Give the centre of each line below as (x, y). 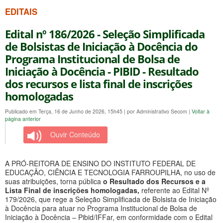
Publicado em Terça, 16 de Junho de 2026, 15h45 (64, 111)
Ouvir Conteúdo (75, 134)
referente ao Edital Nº (174, 190)
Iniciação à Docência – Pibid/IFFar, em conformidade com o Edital (109, 217)
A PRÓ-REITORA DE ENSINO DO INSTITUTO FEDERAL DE (100, 163)
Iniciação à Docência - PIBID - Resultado (102, 71)
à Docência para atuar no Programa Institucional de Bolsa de (101, 208)
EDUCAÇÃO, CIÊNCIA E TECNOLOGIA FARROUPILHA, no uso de (110, 172)
